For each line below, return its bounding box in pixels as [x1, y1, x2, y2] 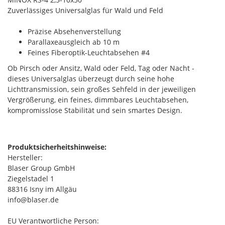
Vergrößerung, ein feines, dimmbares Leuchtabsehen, [8, 95, 188, 104]
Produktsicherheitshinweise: [8, 142, 106, 152]
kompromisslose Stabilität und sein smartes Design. [8, 105, 182, 115]
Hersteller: [8, 153, 43, 162]
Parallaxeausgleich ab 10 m [28, 37, 120, 47]
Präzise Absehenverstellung [28, 27, 121, 36]
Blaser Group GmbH [8, 163, 75, 173]
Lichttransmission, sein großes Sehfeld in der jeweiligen [8, 84, 196, 94]
